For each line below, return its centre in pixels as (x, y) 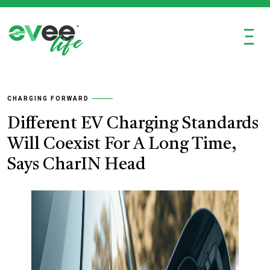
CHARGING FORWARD (48, 99)
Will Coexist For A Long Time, (122, 145)
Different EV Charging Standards (133, 124)
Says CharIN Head (77, 165)
